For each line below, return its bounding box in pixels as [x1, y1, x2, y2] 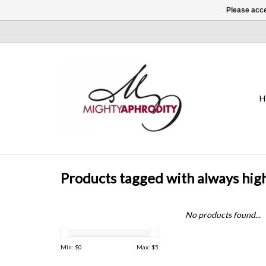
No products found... [185, 210, 261, 220]
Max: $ [137, 243, 155, 251]
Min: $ [61, 243, 78, 251]
